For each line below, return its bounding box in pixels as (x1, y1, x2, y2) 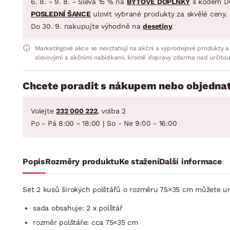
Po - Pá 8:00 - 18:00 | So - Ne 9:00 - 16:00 (31, 119, 177, 127)
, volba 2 (97, 106, 126, 115)
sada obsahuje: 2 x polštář (33, 203, 123, 212)
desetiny (143, 22, 172, 30)
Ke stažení (119, 156, 160, 166)
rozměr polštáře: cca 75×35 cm (33, 218, 138, 226)
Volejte (31, 106, 56, 115)
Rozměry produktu (45, 156, 119, 166)
